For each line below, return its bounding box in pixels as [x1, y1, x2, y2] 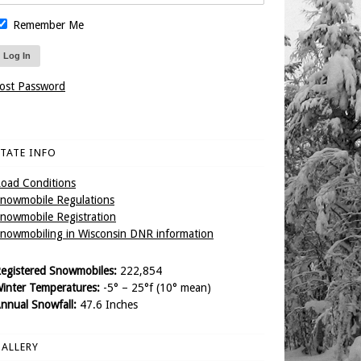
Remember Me [10, 19, 84, 31]
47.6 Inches [77, 298, 138, 311]
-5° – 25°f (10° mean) [100, 281, 211, 294]
